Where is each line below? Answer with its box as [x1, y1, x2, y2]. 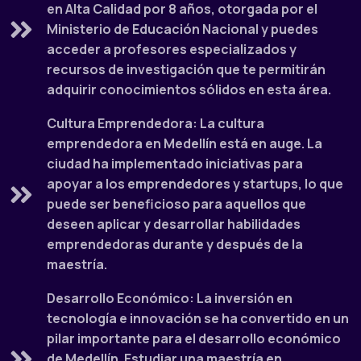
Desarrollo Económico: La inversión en [47, 289, 293, 308]
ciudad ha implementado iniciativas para [47, 155, 304, 173]
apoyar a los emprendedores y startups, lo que [47, 175, 344, 193]
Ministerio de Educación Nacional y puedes [47, 20, 319, 39]
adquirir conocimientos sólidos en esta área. [47, 81, 332, 99]
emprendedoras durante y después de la [47, 235, 304, 254]
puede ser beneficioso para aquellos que [47, 195, 307, 214]
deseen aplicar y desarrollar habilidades [47, 215, 301, 234]
